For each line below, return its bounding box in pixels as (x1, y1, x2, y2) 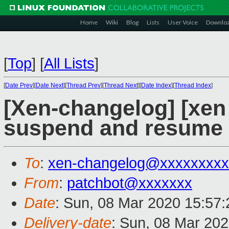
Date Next (36, 82, 63, 89)
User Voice (168, 18, 198, 26)
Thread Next (104, 82, 138, 89)
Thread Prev (66, 82, 101, 89)
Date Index (141, 82, 171, 89)
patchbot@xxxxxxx (67, 175, 192, 192)
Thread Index (174, 82, 211, 89)
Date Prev (5, 82, 33, 89)
